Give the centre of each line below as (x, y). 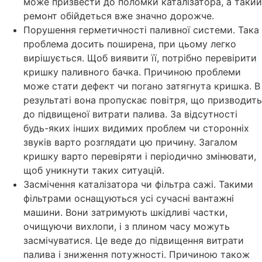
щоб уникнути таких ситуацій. (94, 170)
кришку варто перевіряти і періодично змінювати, (140, 156)
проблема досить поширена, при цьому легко (130, 44)
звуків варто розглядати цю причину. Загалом (130, 142)
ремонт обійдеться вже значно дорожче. (119, 16)
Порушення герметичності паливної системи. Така (141, 30)
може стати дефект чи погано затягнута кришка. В (142, 86)
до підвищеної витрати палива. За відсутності (130, 114)
